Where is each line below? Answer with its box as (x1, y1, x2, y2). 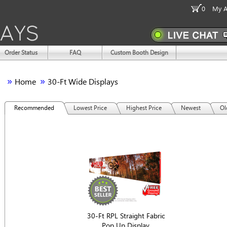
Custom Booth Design (110, 49, 168, 56)
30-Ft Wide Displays (48, 76, 118, 87)
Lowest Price (73, 104, 107, 111)
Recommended (14, 104, 54, 111)
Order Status (5, 49, 37, 56)
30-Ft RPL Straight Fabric (87, 211, 165, 220)
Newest (181, 104, 201, 111)
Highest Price (126, 104, 162, 111)
